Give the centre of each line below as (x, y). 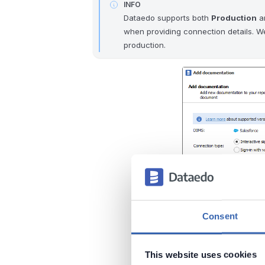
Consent (220, 216)
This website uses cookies (201, 254)
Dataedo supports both (168, 17)
